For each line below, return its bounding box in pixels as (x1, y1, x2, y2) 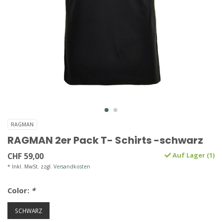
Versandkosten (54, 163, 90, 170)
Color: (7, 185, 31, 196)
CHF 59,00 (7, 151, 44, 162)
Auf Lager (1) (171, 151, 215, 160)
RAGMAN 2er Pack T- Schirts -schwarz (7, 133, 203, 148)
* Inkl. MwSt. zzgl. (7, 163, 54, 170)
